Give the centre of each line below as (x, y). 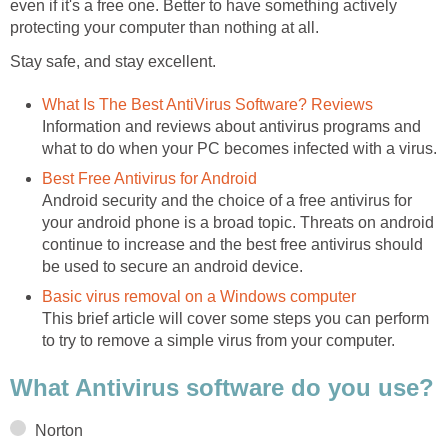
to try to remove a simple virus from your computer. (218, 340)
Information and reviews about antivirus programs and (231, 126)
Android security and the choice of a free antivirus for (227, 200)
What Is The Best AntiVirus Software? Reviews (207, 104)
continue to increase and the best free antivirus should (232, 244)
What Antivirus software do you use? (222, 388)
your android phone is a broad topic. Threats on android (238, 222)
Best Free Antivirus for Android (149, 178)
